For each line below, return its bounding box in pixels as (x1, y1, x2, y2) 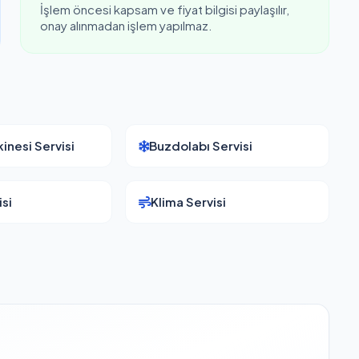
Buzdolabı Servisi (149, 138, 253, 153)
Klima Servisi (151, 194, 227, 209)
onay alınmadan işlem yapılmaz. (40, 18, 213, 33)
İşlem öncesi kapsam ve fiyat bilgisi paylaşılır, (40, 2, 290, 17)
